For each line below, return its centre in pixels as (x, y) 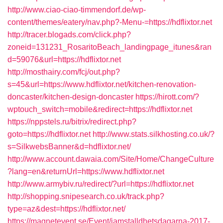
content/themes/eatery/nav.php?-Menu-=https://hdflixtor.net (110, 22)
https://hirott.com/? (167, 97)
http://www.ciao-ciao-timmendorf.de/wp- (77, 10)
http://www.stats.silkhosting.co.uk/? (154, 134)
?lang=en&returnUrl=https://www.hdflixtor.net (86, 171)
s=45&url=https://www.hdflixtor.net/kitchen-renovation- (102, 84)
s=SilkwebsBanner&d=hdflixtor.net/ (69, 147)
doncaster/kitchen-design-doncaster (70, 97)
